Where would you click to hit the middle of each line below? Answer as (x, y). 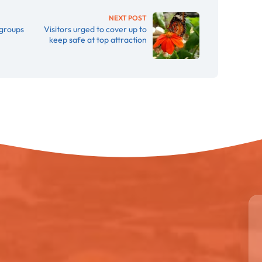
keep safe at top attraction (98, 40)
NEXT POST (128, 18)
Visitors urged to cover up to (96, 29)
